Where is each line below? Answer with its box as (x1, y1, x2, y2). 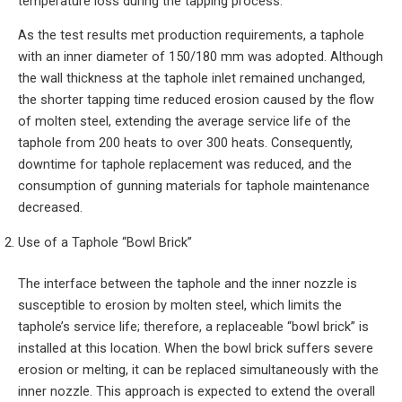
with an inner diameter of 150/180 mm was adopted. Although (18, 48, 383, 66)
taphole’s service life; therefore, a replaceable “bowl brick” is (18, 318, 369, 335)
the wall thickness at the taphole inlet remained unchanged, (18, 70, 365, 87)
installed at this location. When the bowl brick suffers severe (18, 339, 373, 356)
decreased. (18, 199, 83, 216)
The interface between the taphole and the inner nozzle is (18, 275, 357, 292)
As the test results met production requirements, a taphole (18, 27, 364, 44)
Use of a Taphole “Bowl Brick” (18, 233, 192, 250)
